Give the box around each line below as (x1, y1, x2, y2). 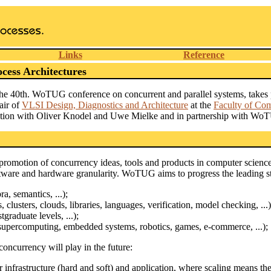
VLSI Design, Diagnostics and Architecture (22, 100, 188, 110)
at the (188, 100, 214, 110)
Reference (183, 50, 224, 60)
